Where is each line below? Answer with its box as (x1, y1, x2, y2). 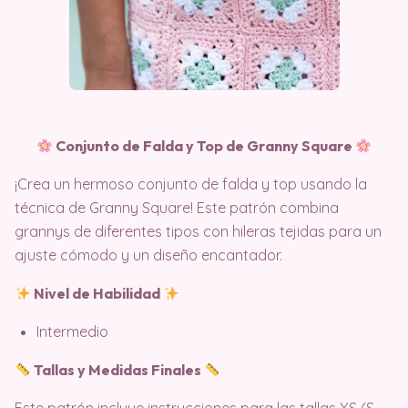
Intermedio (36, 322, 108, 341)
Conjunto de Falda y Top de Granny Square (53, 137, 355, 155)
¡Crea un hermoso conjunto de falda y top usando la (15, 175, 367, 193)
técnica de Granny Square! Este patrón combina (15, 199, 339, 217)
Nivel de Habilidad (31, 284, 164, 302)
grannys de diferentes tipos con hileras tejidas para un (15, 222, 382, 240)
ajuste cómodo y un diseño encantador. (15, 246, 282, 264)
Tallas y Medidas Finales (31, 361, 205, 379)
